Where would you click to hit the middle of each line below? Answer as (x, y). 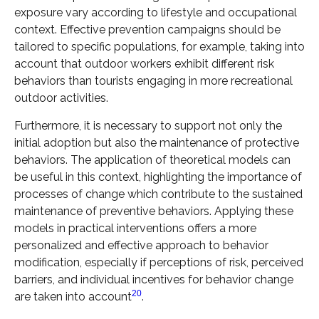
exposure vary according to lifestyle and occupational (156, 13)
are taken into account (73, 296)
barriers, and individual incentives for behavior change (154, 279)
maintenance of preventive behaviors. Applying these (154, 211)
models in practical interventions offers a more (135, 228)
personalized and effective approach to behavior (141, 245)
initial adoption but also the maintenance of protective (157, 142)
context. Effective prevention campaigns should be (147, 30)
